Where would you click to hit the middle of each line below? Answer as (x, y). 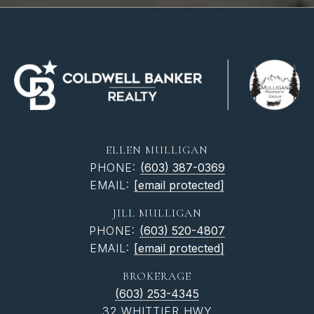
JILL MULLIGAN (157, 213)
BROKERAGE (157, 276)
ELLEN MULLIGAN (157, 150)
